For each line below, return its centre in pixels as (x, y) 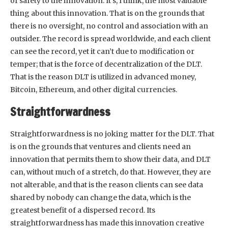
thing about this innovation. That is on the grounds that (107, 13)
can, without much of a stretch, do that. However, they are (110, 172)
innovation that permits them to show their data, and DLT (110, 159)
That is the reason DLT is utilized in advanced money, (103, 77)
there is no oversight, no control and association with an (109, 26)
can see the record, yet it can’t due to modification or (102, 51)
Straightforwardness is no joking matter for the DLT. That (112, 134)
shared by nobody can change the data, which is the (101, 197)
